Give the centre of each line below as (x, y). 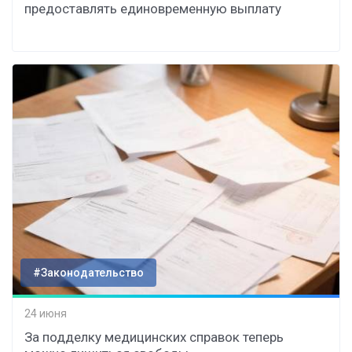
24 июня (46, 314)
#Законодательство (88, 272)
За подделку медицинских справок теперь (154, 337)
